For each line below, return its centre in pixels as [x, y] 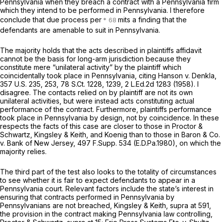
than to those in [155, 134]
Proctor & [187, 126]
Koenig [117, 134]
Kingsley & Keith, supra [152, 205]
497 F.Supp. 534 [104, 143]
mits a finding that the [152, 20]
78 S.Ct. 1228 [81, 84]
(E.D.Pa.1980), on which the [176, 143]
